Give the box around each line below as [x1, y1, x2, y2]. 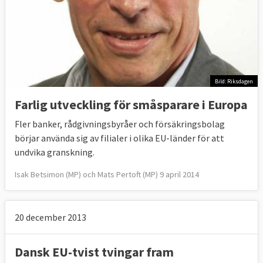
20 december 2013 [15, 211, 86, 224]
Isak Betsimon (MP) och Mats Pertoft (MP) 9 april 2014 [15, 169, 199, 180]
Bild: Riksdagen [215, 77, 253, 85]
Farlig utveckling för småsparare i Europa [15, 96, 248, 113]
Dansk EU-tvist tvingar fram [15, 244, 174, 261]
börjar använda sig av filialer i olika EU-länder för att [15, 132, 224, 144]
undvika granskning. [15, 146, 95, 159]
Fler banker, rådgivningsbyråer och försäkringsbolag [15, 118, 225, 130]
